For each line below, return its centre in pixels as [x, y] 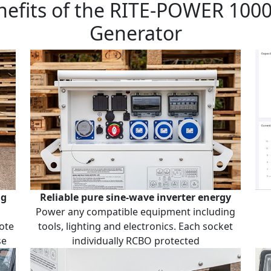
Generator [135, 33]
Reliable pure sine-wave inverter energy [135, 198]
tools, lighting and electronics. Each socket [135, 227]
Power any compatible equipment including [135, 212]
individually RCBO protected [135, 241]
